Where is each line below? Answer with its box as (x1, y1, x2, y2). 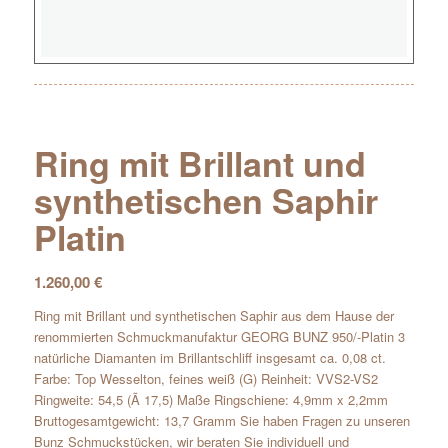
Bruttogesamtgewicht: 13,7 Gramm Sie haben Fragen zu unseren (33, 410, 410, 430)
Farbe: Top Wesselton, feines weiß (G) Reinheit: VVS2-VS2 (33, 368, 378, 388)
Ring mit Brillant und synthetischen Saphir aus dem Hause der (33, 305, 394, 325)
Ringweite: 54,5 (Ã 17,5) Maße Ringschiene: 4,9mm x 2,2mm (33, 389, 388, 409)
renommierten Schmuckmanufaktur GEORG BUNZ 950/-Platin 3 (33, 326, 405, 346)
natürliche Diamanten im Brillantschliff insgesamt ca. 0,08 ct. (33, 347, 386, 367)
